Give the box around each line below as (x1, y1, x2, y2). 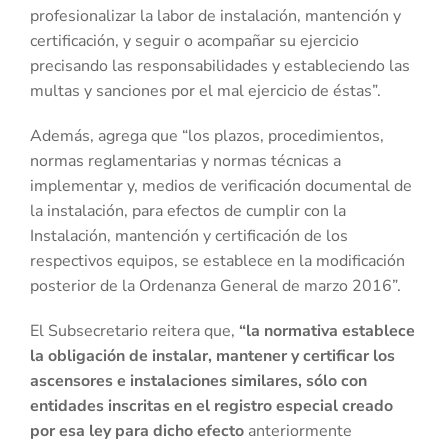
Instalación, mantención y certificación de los (30, 224, 348, 247)
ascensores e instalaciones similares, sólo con (30, 369, 367, 392)
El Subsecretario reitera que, (30, 319, 239, 342)
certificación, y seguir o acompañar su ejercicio (30, 29, 359, 52)
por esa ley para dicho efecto (30, 419, 244, 442)
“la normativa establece (239, 319, 415, 342)
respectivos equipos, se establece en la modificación (30, 249, 405, 272)
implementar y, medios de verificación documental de (30, 174, 412, 197)
